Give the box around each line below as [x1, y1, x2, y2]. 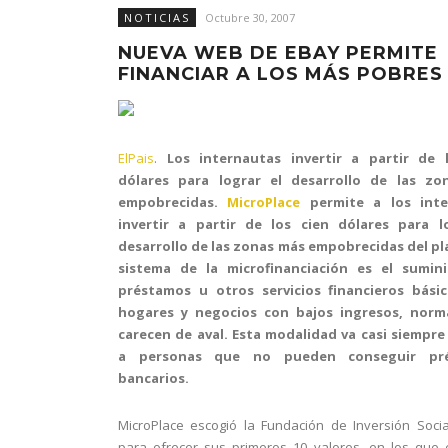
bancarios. [118, 369, 189, 387]
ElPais [118, 149, 154, 167]
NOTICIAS [124, 10, 190, 25]
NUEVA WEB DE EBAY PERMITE [118, 42, 438, 64]
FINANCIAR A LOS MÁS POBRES [118, 63, 443, 85]
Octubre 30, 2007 [205, 10, 295, 25]
